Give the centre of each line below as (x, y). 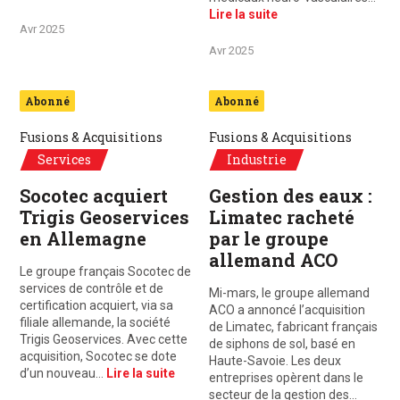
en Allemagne (83, 238)
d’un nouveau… (63, 373)
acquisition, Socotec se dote (98, 356)
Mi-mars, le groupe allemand (289, 293)
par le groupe (269, 238)
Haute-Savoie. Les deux (275, 361)
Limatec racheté (282, 217)
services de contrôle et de (92, 288)
